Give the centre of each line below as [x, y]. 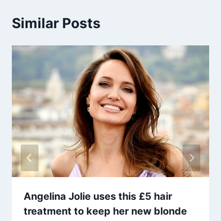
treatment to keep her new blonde [105, 211]
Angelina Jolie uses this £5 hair [98, 196]
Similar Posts [56, 23]
